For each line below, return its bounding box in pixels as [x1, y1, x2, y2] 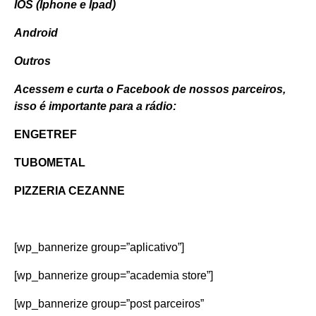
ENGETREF [14, 128, 77, 140]
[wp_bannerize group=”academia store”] [14, 269, 213, 281]
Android [14, 26, 58, 39]
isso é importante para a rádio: [14, 99, 176, 112]
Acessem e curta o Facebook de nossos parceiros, [14, 83, 286, 95]
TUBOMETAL [14, 156, 85, 169]
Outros [14, 54, 51, 67]
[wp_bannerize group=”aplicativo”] [14, 241, 184, 253]
